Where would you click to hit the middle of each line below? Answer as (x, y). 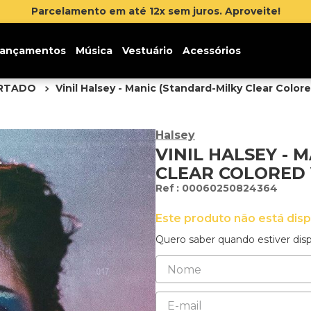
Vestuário (147, 51)
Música (94, 51)
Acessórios (211, 51)
